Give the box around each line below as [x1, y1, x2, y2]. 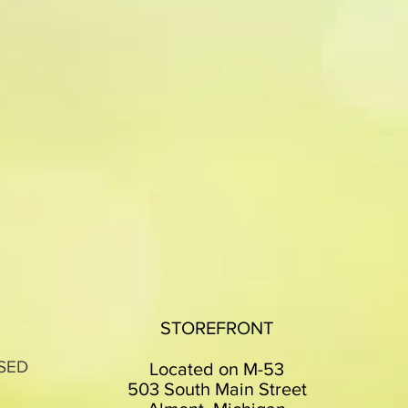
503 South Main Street [127, 379, 307, 399]
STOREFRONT [160, 318, 273, 338]
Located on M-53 [149, 359, 284, 379]
